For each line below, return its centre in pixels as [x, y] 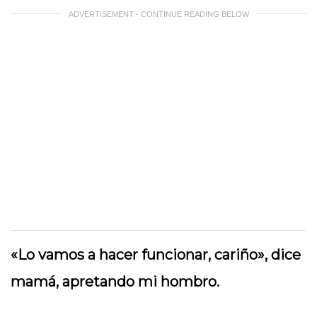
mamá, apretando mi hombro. [115, 282]
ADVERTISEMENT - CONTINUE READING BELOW [158, 14]
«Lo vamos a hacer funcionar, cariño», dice [156, 255]
